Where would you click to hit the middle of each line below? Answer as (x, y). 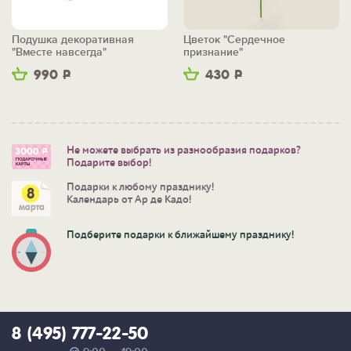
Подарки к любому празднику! (140, 188)
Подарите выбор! (109, 163)
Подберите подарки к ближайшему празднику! (180, 235)
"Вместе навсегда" (59, 52)
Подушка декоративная (73, 40)
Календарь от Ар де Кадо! (129, 200)
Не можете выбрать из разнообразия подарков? (184, 151)
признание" (213, 52)
